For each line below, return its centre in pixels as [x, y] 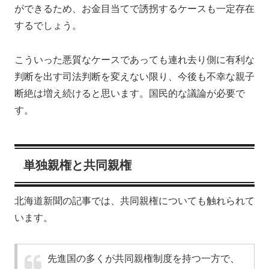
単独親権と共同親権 [77, 165]
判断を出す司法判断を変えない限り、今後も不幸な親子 [134, 77]
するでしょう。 [48, 26]
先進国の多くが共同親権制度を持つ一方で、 [144, 258]
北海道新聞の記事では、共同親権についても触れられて [134, 201]
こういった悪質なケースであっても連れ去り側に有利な [134, 60]
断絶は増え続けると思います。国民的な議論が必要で [130, 94]
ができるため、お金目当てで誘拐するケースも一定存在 [134, 9]
